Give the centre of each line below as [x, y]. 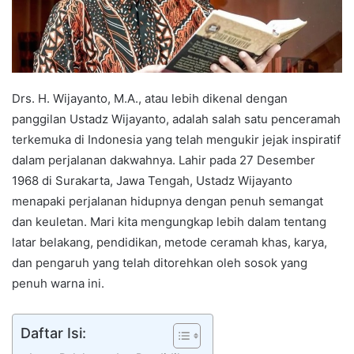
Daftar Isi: [53, 333]
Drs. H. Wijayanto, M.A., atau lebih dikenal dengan [150, 99]
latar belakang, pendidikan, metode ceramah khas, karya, [169, 243]
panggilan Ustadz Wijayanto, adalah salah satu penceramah [176, 119]
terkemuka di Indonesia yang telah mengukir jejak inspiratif [176, 140]
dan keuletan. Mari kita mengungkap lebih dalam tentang [169, 222]
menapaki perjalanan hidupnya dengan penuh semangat [168, 201]
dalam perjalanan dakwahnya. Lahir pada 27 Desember [164, 160]
